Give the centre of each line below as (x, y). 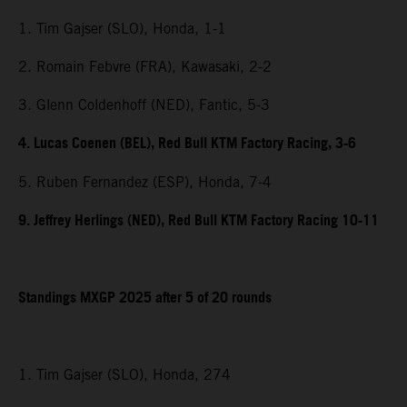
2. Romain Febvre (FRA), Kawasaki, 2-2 (145, 67)
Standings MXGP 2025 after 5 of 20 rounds (145, 299)
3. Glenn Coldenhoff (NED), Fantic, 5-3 (144, 105)
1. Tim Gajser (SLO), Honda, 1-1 (122, 29)
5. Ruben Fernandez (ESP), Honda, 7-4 (145, 183)
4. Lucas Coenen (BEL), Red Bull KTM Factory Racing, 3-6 (187, 144)
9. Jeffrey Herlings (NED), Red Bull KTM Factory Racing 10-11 (199, 222)
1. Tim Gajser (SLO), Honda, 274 (124, 375)
